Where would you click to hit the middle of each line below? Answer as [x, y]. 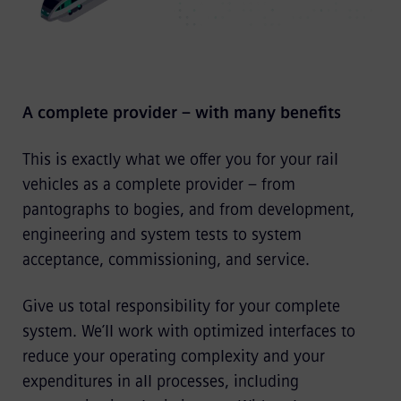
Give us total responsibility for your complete [181, 306]
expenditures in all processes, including [160, 381]
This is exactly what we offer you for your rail [180, 159]
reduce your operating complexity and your [173, 356]
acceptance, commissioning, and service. [166, 259]
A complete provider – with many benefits [181, 112]
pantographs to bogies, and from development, [188, 209]
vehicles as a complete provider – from [158, 184]
